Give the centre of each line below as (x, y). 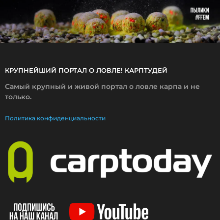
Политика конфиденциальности (55, 118)
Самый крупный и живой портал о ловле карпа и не (102, 87)
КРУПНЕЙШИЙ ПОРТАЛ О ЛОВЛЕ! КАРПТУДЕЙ (86, 70)
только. (18, 97)
